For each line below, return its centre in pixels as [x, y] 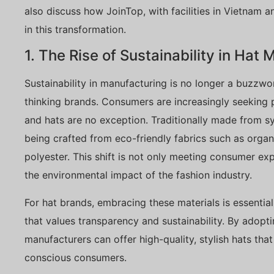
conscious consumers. [76, 257]
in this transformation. [75, 29]
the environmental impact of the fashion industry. [138, 175]
